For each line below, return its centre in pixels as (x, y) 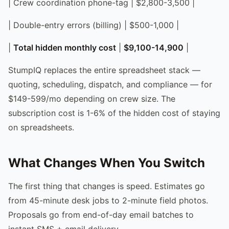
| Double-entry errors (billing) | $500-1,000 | (94, 25)
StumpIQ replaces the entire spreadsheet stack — (104, 70)
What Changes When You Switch (107, 163)
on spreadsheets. (41, 127)
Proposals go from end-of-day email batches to (101, 214)
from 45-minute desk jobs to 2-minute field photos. (108, 200)
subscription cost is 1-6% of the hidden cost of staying (114, 113)
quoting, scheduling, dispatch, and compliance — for (110, 84)
